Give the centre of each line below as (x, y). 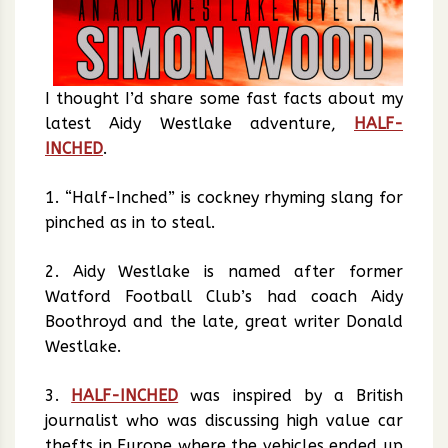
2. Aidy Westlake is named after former (224, 271)
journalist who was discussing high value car (224, 420)
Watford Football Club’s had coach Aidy (224, 296)
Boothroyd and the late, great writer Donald (224, 321)
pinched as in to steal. (130, 222)
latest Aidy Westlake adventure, (199, 123)
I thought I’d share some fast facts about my (224, 98)
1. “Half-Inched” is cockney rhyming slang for (224, 197)
